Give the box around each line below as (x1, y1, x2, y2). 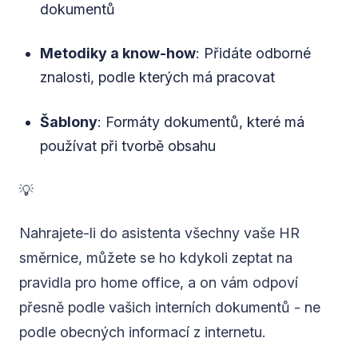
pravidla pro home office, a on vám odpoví (19, 273, 298, 291)
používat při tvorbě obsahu (39, 137, 216, 154)
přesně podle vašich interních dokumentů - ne (19, 298, 320, 316)
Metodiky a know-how (39, 45, 196, 62)
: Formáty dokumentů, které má (97, 113, 304, 130)
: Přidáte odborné (195, 45, 311, 62)
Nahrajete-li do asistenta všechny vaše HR (19, 224, 300, 241)
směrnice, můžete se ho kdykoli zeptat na (19, 249, 292, 266)
